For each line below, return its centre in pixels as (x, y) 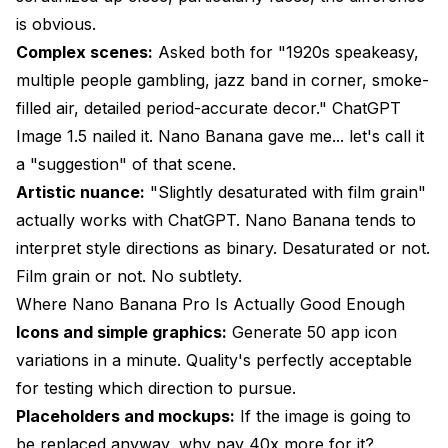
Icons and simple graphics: (121, 331)
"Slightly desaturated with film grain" (285, 191)
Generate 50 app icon (312, 331)
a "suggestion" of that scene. (126, 163)
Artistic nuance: (80, 191)
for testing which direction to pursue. (156, 387)
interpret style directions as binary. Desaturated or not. (223, 247)
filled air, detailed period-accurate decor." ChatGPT (208, 107)
